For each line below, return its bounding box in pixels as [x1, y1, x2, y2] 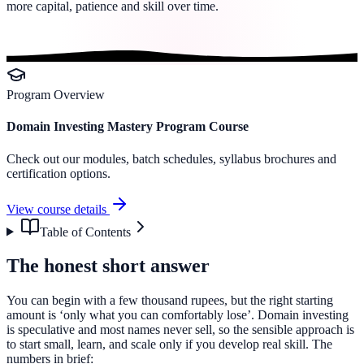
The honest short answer [6, 255, 210, 277]
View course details [6, 201, 110, 216]
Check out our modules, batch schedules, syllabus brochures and [6, 151, 336, 166]
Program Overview [6, 88, 105, 102]
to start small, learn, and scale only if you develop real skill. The [6, 337, 332, 352]
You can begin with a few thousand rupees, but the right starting [6, 293, 333, 308]
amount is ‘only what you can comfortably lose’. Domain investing [6, 308, 349, 323]
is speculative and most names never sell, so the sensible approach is [6, 323, 354, 337]
